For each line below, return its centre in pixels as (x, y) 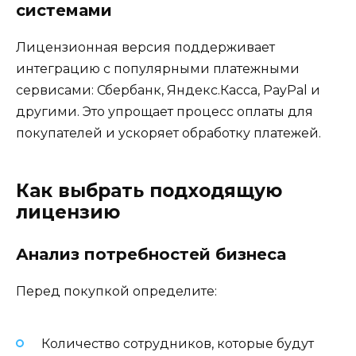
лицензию (68, 213)
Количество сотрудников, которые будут (178, 343)
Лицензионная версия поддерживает (145, 48)
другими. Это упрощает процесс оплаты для (164, 112)
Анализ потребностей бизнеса (151, 255)
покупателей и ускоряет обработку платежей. (168, 133)
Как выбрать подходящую (149, 191)
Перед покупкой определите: (116, 292)
